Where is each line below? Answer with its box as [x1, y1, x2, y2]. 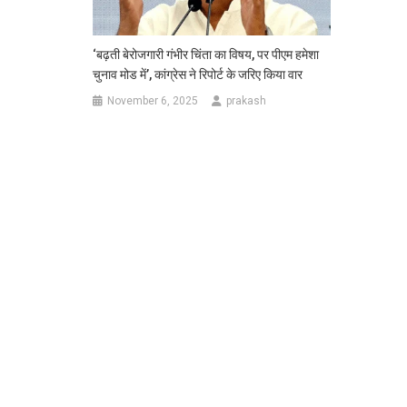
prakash [226, 94, 267, 107]
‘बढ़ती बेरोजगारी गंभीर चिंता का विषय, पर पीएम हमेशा [93, 46, 320, 62]
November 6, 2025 [107, 94, 199, 107]
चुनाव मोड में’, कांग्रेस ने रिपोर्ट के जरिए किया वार [93, 66, 303, 82]
